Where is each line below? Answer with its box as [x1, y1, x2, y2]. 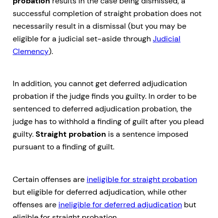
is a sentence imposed [106, 129, 188, 140]
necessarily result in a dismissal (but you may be [13, 21, 186, 32]
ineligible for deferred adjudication [58, 199, 182, 210]
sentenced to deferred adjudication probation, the [13, 104, 192, 114]
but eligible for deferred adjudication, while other [13, 186, 187, 197]
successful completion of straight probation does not [13, 8, 201, 19]
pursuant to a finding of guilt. [13, 142, 114, 152]
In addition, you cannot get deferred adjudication [13, 78, 187, 89]
